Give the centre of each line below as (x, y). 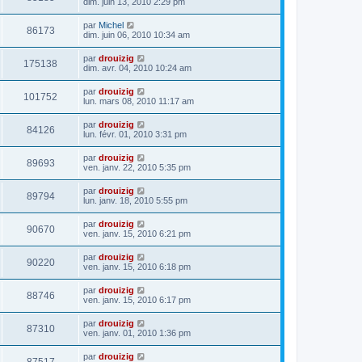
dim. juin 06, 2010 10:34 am (137, 35)
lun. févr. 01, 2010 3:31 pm (135, 134)
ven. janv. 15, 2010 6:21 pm (137, 234)
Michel (111, 25)
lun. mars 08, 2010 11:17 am (139, 101)
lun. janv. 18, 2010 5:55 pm (135, 200)
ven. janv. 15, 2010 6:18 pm (137, 267)
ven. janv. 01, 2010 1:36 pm (137, 333)
